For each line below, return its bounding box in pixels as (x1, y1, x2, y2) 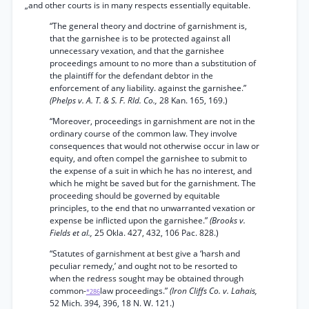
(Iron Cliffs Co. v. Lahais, (170, 285, 257, 297)
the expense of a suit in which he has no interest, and (50, 165, 252, 177)
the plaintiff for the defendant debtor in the (50, 70, 213, 81)
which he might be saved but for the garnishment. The (50, 177, 256, 189)
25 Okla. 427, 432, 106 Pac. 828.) (94, 227, 219, 239)
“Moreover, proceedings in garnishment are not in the (50, 115, 255, 127)
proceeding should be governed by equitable (50, 190, 220, 201)
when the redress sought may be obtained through (50, 272, 243, 284)
